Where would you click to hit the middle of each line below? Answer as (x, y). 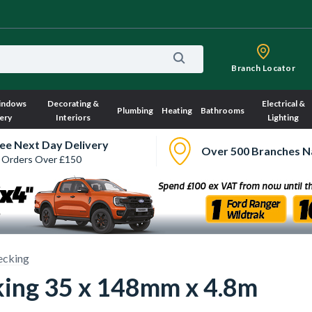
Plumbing (135, 110)
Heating (177, 110)
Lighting (283, 117)
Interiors (73, 117)
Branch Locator (263, 68)
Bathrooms (222, 110)
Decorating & (73, 103)
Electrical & (283, 103)
